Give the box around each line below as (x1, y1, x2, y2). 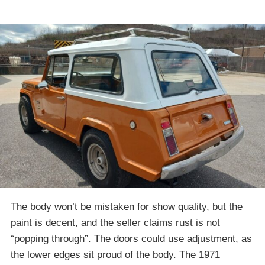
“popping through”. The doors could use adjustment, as (11, 233, 252, 245)
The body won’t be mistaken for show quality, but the (11, 201, 243, 213)
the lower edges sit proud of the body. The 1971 (11, 249, 220, 261)
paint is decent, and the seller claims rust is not (11, 217, 220, 229)
